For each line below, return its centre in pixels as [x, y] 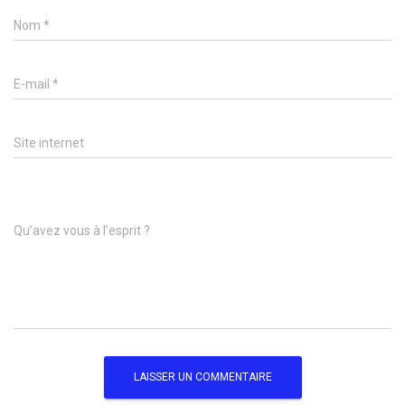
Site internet [49, 142]
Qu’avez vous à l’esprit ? [82, 230]
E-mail [33, 84]
